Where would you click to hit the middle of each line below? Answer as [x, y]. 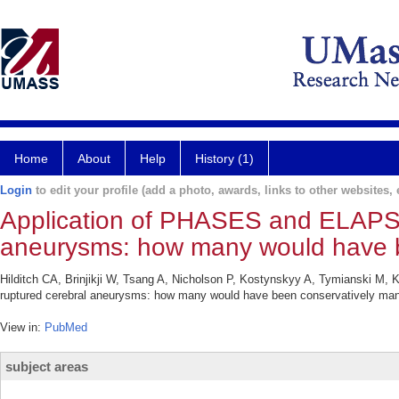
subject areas [47, 366]
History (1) [224, 159]
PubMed [66, 327]
